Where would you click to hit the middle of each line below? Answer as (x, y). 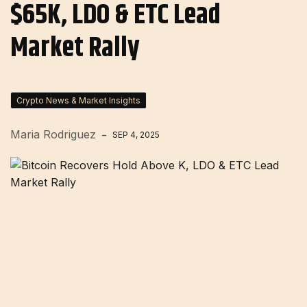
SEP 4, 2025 (136, 135)
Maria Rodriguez (53, 134)
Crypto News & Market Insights (78, 100)
